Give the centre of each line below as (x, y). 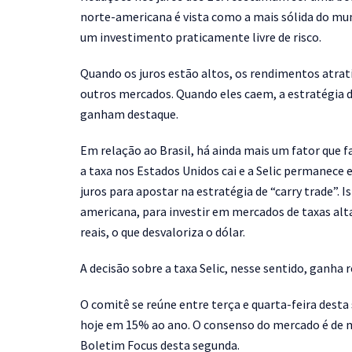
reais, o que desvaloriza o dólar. (163, 232)
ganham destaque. (129, 114)
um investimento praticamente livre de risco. (201, 37)
